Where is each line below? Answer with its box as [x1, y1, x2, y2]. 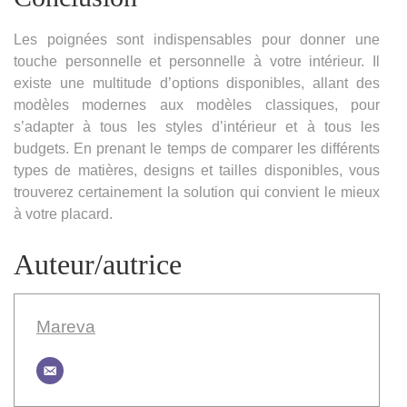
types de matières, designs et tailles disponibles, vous [14, 162, 380, 178]
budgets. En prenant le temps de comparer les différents [14, 140, 380, 156]
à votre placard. [14, 205, 113, 222]
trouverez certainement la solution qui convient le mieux [14, 184, 380, 200]
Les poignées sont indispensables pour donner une [14, 31, 380, 47]
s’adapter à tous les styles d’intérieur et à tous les [14, 118, 380, 134]
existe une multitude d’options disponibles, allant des [14, 74, 380, 91]
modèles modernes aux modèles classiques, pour [14, 96, 380, 113]
